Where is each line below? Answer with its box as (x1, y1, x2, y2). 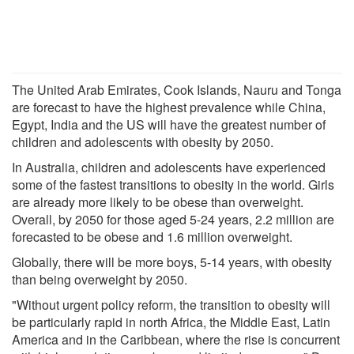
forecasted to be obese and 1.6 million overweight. (12, 227, 292, 246)
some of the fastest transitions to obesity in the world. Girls (12, 175, 334, 194)
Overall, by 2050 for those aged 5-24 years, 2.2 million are (12, 209, 334, 228)
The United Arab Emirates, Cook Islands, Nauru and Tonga (12, 80, 341, 99)
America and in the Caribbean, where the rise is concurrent (12, 330, 340, 348)
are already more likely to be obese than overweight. (12, 192, 303, 211)
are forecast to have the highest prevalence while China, (12, 97, 326, 116)
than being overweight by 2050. (12, 269, 187, 288)
